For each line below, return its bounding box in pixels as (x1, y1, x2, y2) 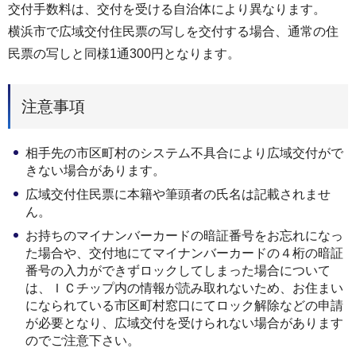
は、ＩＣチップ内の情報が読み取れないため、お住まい (25, 281, 343, 295)
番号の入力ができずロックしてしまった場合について (25, 263, 331, 277)
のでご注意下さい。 (25, 333, 140, 347)
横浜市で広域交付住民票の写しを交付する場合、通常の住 (8, 24, 339, 38)
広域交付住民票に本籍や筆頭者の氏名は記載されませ (25, 187, 331, 201)
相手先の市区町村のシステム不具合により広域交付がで (25, 145, 343, 160)
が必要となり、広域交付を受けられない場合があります (25, 315, 343, 330)
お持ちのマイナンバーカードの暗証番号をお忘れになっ (25, 228, 343, 242)
